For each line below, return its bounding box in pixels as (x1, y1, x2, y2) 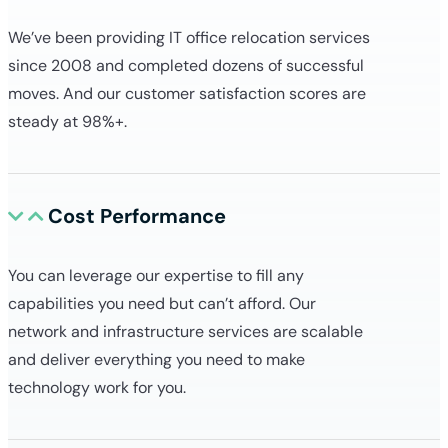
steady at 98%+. (8, 110, 135, 132)
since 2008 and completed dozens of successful (8, 54, 364, 76)
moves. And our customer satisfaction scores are (8, 82, 366, 104)
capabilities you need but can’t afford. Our (8, 292, 316, 314)
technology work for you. (8, 376, 190, 398)
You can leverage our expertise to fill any (8, 264, 304, 286)
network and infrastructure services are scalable (8, 320, 363, 342)
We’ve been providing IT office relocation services (8, 26, 370, 48)
